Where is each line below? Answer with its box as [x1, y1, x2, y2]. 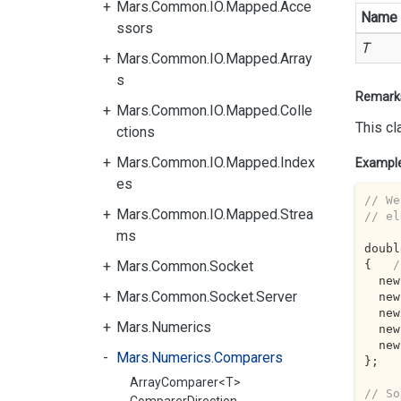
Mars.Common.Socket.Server [116, 288, 297, 305]
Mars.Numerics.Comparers [116, 349, 283, 366]
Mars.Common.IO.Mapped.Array [116, 50, 312, 67]
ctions [116, 124, 155, 141]
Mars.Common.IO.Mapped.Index [116, 154, 315, 171]
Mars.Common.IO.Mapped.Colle [116, 102, 312, 119]
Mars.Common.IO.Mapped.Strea [116, 206, 313, 223]
